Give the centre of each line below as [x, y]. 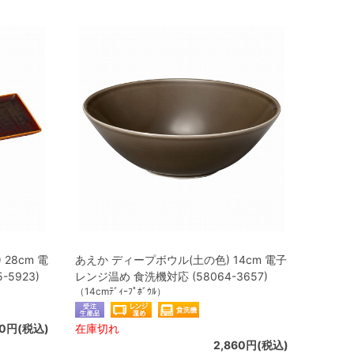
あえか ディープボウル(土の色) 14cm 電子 [181, 260]
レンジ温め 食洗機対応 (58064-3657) [171, 276]
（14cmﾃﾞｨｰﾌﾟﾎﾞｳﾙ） [121, 291]
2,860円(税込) [251, 345]
